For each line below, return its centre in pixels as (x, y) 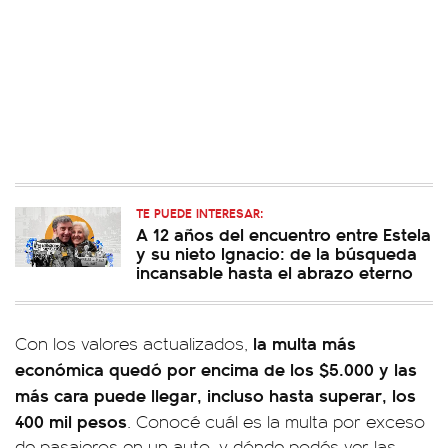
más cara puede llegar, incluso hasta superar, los (215, 394)
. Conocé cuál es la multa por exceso (276, 420)
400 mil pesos (71, 420)
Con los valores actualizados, (134, 342)
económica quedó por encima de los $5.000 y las (216, 368)
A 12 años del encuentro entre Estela (283, 233)
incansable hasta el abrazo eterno (274, 271)
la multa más (304, 342)
